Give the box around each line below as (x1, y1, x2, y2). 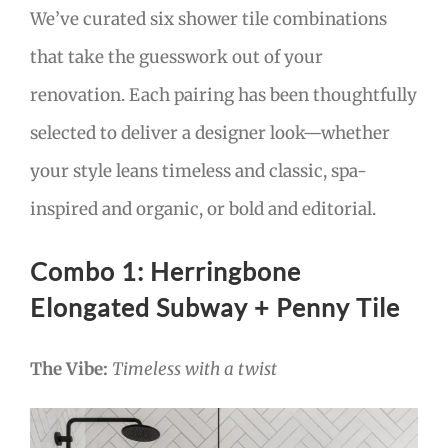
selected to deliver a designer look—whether (30, 122, 390, 145)
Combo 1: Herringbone (30, 256, 301, 287)
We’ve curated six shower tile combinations (30, 8, 387, 31)
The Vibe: (30, 358, 108, 381)
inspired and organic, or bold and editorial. (30, 198, 376, 221)
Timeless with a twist (112, 358, 277, 381)
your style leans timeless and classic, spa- (30, 160, 367, 183)
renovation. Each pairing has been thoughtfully (30, 84, 417, 107)
